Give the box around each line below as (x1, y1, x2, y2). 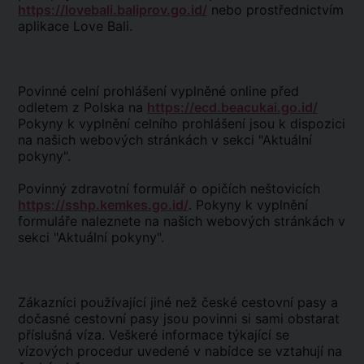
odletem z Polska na (18, 99, 147, 115)
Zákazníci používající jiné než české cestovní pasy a (18, 294, 338, 310)
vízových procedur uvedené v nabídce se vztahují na (18, 343, 342, 359)
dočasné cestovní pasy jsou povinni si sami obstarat (18, 310, 340, 327)
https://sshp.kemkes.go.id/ (18, 197, 188, 213)
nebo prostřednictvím (207, 2, 344, 18)
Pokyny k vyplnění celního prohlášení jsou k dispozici (18, 115, 345, 132)
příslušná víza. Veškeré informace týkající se (18, 327, 289, 343)
